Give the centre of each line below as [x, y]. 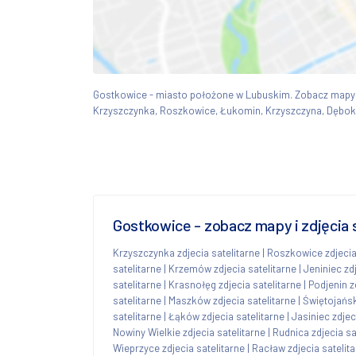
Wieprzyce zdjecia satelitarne [179, 348]
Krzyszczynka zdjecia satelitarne [186, 252]
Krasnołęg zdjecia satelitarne [235, 284]
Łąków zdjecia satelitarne [226, 316]
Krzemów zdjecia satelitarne [232, 268]
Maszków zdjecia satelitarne [232, 300]
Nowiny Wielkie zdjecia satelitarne [189, 332]
